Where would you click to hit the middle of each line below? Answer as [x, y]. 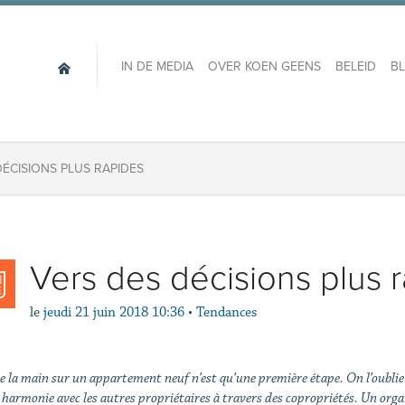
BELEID [355, 67]
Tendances [226, 312]
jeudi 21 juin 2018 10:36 [113, 312]
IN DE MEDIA [157, 67]
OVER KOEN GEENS [264, 67]
